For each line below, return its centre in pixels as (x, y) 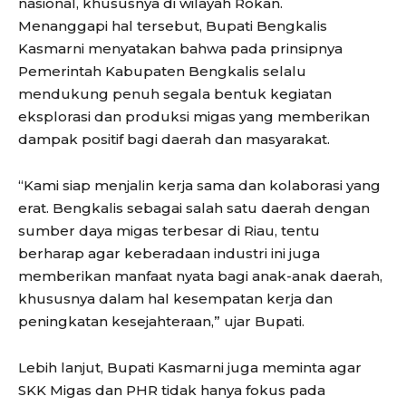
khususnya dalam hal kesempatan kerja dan (175, 298)
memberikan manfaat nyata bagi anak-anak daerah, (200, 275)
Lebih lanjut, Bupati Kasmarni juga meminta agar (190, 367)
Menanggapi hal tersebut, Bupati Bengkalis (173, 25)
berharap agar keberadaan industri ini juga (169, 253)
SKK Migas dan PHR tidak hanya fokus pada (172, 390)
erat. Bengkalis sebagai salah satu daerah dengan (194, 208)
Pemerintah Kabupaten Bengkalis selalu (162, 71)
